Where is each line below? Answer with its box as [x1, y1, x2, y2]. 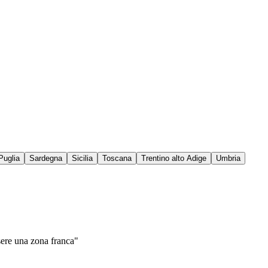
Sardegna [29, 154, 62, 163]
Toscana [102, 154, 132, 163]
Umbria [216, 154, 240, 163]
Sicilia [72, 154, 93, 163]
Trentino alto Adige [141, 154, 206, 163]
